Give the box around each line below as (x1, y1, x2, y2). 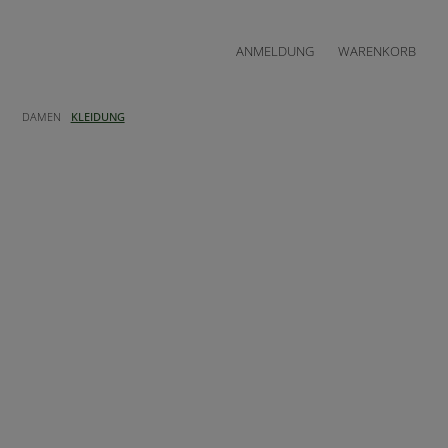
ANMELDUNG (236, 41, 314, 60)
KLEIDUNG (70, 109, 125, 124)
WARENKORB (338, 41, 416, 60)
